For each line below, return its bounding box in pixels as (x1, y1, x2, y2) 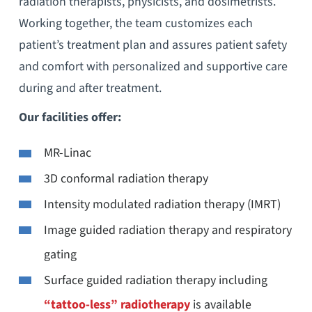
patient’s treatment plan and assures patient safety (18, 36, 287, 54)
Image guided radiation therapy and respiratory (43, 221, 292, 239)
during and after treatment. (18, 79, 162, 97)
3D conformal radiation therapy (43, 170, 208, 188)
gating (43, 245, 77, 263)
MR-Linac (43, 144, 91, 162)
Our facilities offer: (18, 109, 121, 127)
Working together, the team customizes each (18, 14, 253, 32)
